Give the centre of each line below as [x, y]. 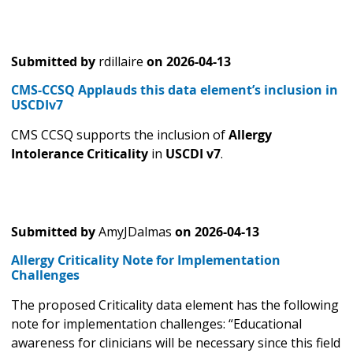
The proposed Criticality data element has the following [175, 305]
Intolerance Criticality [80, 154]
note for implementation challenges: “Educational [156, 324]
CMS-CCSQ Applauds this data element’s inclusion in [175, 90]
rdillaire [121, 62]
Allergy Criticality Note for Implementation [146, 260]
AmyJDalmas [135, 232]
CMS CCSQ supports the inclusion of [120, 135]
